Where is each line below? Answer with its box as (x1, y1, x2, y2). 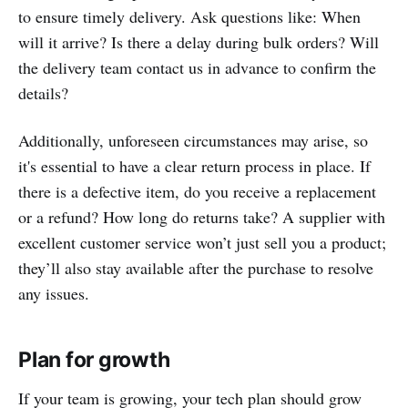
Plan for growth (18, 347, 170, 373)
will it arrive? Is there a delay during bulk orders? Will (18, 31, 379, 54)
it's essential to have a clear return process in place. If (18, 155, 371, 178)
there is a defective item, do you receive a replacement (18, 180, 376, 203)
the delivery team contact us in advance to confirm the (18, 56, 376, 79)
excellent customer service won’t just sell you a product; (18, 231, 386, 254)
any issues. (18, 282, 89, 305)
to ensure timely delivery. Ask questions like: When (18, 5, 361, 28)
